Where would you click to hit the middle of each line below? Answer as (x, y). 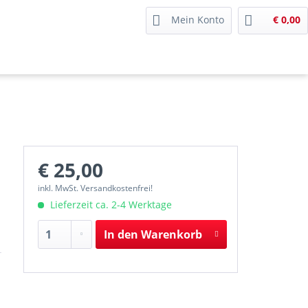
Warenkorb (171, 234)
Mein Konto (197, 20)
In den (121, 234)
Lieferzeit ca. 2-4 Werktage (109, 205)
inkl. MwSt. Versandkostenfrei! (95, 188)
